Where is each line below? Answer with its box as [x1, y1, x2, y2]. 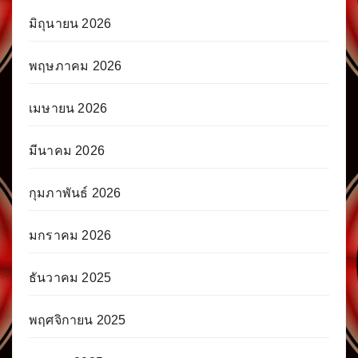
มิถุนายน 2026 [29, 17, 112, 31]
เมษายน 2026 [29, 101, 108, 116]
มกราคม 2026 [29, 229, 112, 243]
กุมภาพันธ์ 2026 [29, 186, 121, 201]
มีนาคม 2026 [29, 144, 105, 158]
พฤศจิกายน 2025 [29, 313, 126, 328]
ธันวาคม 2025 [29, 271, 112, 285]
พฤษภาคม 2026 [29, 59, 122, 74]
